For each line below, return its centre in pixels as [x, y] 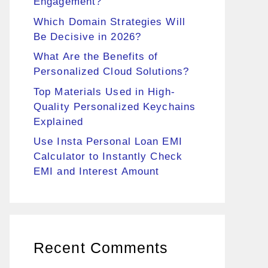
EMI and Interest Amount [97, 171]
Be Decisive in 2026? [88, 36]
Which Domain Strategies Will [109, 22]
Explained [58, 121]
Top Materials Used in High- [104, 92]
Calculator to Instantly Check [108, 156]
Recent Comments [101, 248]
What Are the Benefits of [96, 57]
